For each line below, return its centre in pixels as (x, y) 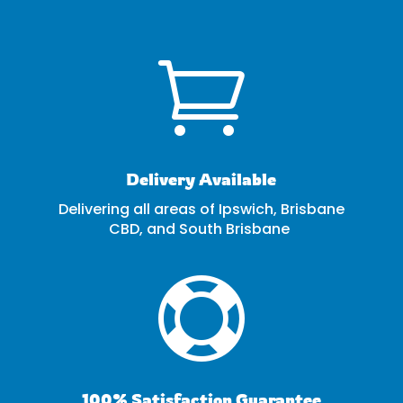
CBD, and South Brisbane (201, 228)
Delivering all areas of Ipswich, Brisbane (201, 209)
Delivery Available (201, 179)
